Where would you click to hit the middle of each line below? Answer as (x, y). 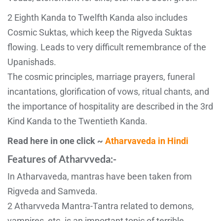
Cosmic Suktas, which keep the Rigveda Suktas (100, 32)
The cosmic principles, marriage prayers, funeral (101, 76)
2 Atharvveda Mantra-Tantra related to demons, (101, 206)
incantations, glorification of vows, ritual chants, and (108, 91)
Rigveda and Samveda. (53, 191)
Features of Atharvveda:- (62, 159)
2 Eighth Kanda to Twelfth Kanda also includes (97, 17)
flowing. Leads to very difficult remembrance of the (107, 47)
